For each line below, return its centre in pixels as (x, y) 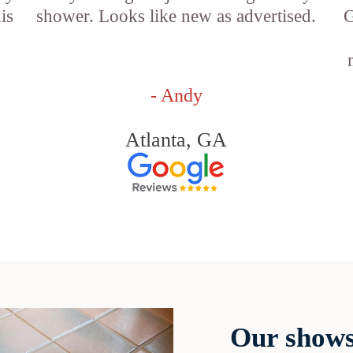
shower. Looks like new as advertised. (176, 16)
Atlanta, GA (176, 140)
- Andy (176, 95)
